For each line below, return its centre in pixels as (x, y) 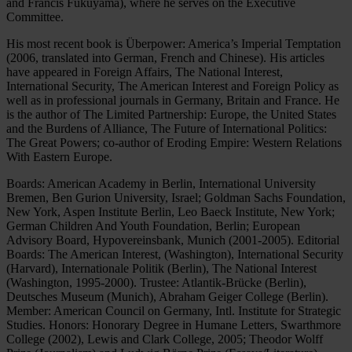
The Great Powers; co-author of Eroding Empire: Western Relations (174, 142)
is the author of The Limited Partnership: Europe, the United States (171, 114)
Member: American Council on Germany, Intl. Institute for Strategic (174, 310)
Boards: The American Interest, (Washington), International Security (175, 254)
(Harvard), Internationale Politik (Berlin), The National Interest (161, 268)
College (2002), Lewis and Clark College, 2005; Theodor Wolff (165, 339)
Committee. (35, 16)
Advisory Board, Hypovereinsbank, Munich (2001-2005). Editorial (173, 240)
